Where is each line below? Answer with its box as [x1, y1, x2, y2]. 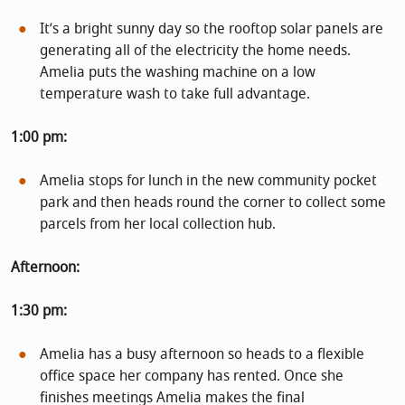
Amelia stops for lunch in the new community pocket [40, 169, 377, 192]
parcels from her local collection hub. [40, 212, 276, 235]
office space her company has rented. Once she [40, 364, 344, 387]
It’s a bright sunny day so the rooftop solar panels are [40, 17, 383, 40]
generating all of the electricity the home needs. [40, 39, 351, 61]
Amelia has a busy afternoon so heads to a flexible [40, 343, 364, 365]
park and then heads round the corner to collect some [40, 191, 386, 213]
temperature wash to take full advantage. [40, 82, 310, 105]
